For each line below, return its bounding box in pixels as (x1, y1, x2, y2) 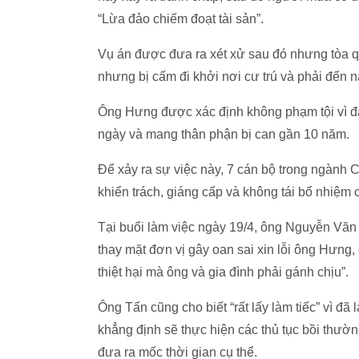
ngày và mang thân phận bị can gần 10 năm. (98, 127, 349, 141)
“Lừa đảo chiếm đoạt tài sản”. (98, 12, 264, 26)
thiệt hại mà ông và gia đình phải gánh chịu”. (98, 265, 349, 279)
